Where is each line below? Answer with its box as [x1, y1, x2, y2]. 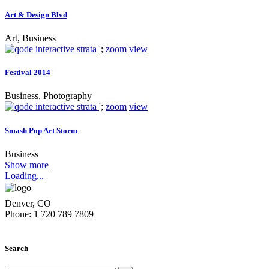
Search [5, 243, 28, 253]
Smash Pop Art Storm [5, 125, 77, 135]
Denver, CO [5, 198, 51, 208]
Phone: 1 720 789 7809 [5, 208, 94, 219]
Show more [5, 159, 49, 170]
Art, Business [5, 33, 56, 44]
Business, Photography [5, 91, 92, 101]
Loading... [5, 170, 44, 181]
